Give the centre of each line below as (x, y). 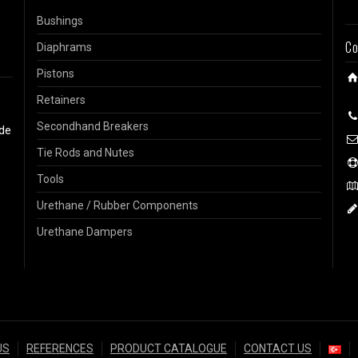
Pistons (55, 74)
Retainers (61, 100)
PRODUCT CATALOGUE (169, 348)
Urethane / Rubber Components (117, 205)
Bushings (60, 21)
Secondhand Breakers (92, 126)
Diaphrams (64, 47)
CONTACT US (278, 348)
